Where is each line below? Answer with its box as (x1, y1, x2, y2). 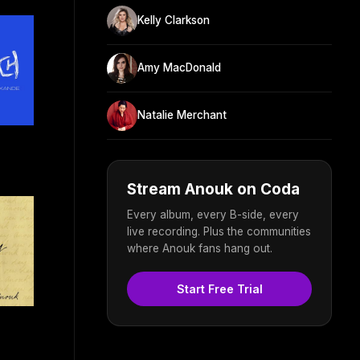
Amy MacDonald (137, 61, 221, 75)
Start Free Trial (176, 281, 263, 296)
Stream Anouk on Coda (127, 179, 300, 198)
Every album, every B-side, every (127, 207, 299, 221)
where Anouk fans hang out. (127, 241, 272, 255)
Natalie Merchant (137, 108, 227, 122)
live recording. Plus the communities (127, 224, 311, 238)
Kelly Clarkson (137, 14, 210, 27)
